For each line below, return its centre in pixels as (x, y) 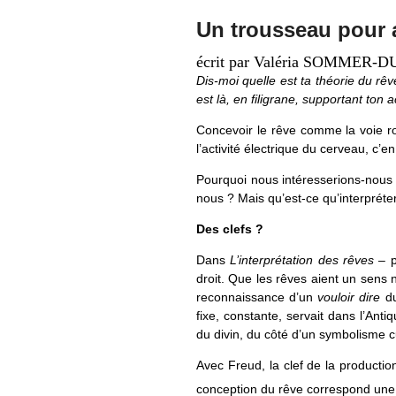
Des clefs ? (230, 228)
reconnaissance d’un (257, 297)
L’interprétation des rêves (302, 259)
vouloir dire (349, 297)
